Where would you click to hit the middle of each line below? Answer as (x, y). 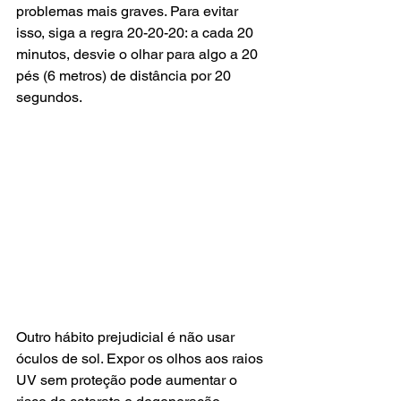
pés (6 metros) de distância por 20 (125, 76)
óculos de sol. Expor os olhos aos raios (141, 358)
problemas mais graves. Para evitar (129, 11)
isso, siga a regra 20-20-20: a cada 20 (137, 33)
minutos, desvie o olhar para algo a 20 (139, 54)
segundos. (49, 97)
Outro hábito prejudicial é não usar (127, 337)
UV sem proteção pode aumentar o (128, 380)
